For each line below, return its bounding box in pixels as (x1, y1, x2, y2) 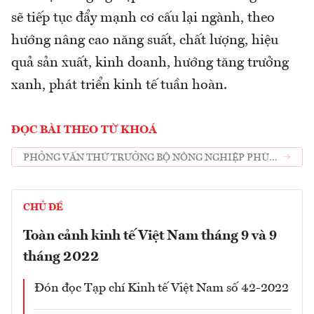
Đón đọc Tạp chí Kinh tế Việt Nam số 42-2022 (34, 282, 289, 295)
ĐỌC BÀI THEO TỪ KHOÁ (11, 125, 157, 137)
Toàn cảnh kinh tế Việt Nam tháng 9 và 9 (23, 229, 277, 244)
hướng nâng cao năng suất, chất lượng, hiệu (11, 34, 278, 48)
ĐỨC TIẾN (23, 167, 71, 177)
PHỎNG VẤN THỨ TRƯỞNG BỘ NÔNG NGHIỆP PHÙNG (23, 152, 284, 163)
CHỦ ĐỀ (23, 203, 63, 213)
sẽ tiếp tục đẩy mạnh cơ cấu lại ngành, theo (11, 11, 275, 26)
